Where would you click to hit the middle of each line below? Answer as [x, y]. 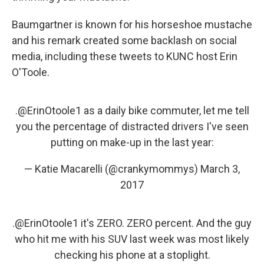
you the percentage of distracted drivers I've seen [132, 127]
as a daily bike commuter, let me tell [165, 111]
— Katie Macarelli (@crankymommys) [112, 169]
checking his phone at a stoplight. [132, 255]
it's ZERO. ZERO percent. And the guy [165, 223]
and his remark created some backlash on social [124, 41]
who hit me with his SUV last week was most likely [132, 239]
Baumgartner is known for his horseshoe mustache [132, 25]
